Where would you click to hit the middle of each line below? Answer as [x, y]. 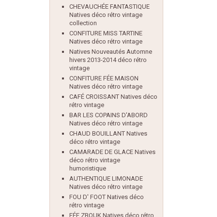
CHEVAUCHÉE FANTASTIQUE [109, 7]
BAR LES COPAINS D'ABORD [108, 115]
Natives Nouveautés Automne [111, 52]
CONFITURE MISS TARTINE [106, 33]
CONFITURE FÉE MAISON [104, 78]
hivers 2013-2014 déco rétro [108, 60]
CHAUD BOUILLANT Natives [108, 133]
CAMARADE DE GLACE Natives [112, 152]
